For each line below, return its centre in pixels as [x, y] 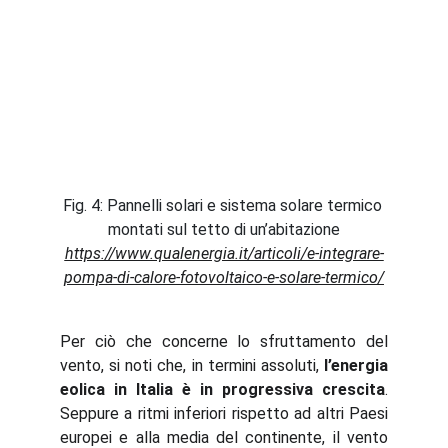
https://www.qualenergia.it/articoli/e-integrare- [224, 253]
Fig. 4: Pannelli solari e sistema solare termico [224, 205]
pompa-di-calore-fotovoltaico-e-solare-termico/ [224, 277]
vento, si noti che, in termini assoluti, [192, 365]
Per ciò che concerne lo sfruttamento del [224, 341]
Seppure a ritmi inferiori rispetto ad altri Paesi [224, 413]
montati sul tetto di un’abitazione [224, 229]
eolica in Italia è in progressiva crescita [222, 389]
